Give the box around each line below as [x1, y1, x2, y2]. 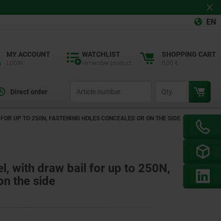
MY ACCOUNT [6, 50, 50, 58]
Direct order [10, 88, 47, 96]
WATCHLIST [82, 50, 120, 58]
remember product [82, 60, 131, 67]
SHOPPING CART [162, 50, 216, 58]
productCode [70, 82, 105, 89]
